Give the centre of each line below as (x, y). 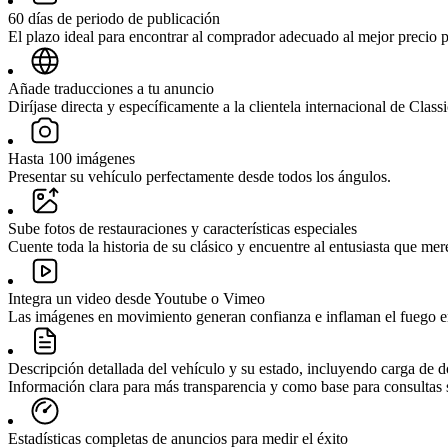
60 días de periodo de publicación (114, 19)
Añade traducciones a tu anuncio (111, 89)
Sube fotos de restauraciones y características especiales (182, 229)
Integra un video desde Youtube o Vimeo (136, 299)
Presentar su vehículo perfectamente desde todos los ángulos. (199, 177)
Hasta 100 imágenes (71, 159)
